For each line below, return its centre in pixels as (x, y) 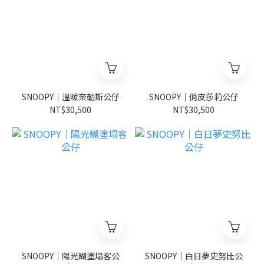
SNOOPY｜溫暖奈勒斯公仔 (70, 97)
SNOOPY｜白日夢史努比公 (194, 256)
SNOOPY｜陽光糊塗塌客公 (70, 256)
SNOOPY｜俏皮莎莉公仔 (194, 97)
